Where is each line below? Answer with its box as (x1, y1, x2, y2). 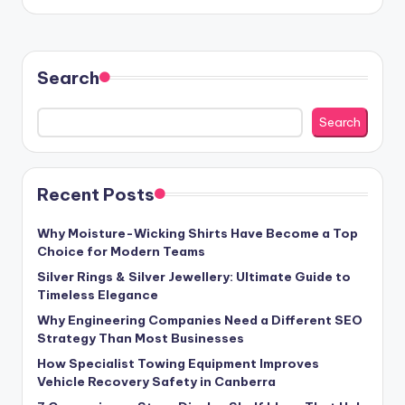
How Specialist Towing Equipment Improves (37, 355, 319, 372)
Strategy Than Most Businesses (37, 330, 244, 347)
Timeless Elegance (37, 287, 158, 304)
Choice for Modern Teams (37, 243, 205, 260)
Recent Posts (37, 184, 155, 206)
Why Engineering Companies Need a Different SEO (37, 312, 363, 329)
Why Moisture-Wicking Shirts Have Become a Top (37, 225, 358, 242)
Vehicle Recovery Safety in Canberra (37, 373, 276, 391)
